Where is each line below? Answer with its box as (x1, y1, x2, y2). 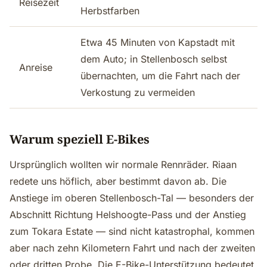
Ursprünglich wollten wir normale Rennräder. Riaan (10, 159, 237, 170)
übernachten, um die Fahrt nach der (80, 70, 240, 82)
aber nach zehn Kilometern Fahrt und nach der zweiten (10, 242, 255, 254)
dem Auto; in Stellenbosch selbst (80, 53, 227, 65)
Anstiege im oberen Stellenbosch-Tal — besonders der (10, 192, 254, 204)
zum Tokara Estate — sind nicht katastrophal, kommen (10, 225, 254, 237)
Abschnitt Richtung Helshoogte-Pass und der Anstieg (10, 209, 246, 221)
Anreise (19, 61, 52, 73)
